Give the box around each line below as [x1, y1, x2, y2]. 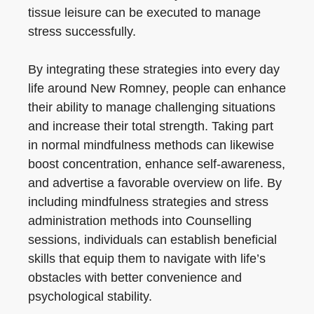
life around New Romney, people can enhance [28, 81, 286, 95]
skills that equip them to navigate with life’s [28, 252, 266, 266]
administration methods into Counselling [28, 214, 252, 228]
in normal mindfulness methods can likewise [28, 138, 274, 152]
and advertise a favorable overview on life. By [28, 176, 282, 190]
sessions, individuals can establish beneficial [28, 233, 277, 247]
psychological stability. [28, 289, 152, 303]
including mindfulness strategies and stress [28, 195, 268, 209]
